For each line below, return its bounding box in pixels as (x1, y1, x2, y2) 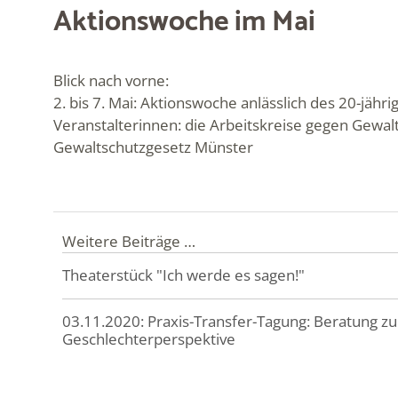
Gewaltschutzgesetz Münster (53, 136, 253, 157)
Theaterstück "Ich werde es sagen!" (62, 264, 305, 285)
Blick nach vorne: (53, 69, 169, 91)
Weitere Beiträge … (62, 230, 195, 251)
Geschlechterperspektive (62, 328, 235, 349)
